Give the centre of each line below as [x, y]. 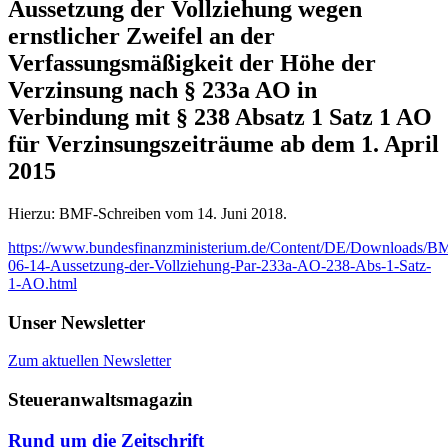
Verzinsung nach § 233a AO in [162, 89]
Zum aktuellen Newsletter [89, 361]
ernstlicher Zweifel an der [141, 35]
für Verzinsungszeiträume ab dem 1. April [223, 143]
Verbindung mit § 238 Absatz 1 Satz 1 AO [220, 116]
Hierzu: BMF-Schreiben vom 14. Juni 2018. [147, 213]
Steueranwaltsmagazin [100, 399]
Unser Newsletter [76, 322]
